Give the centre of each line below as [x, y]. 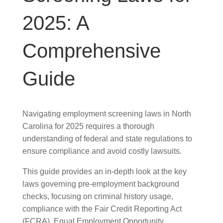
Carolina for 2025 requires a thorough [88, 126]
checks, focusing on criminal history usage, [98, 196]
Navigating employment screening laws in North [107, 114]
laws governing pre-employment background [101, 184]
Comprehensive [91, 51]
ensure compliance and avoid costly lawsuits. [102, 151]
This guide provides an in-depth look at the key [104, 171]
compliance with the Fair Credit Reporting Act [102, 209]
